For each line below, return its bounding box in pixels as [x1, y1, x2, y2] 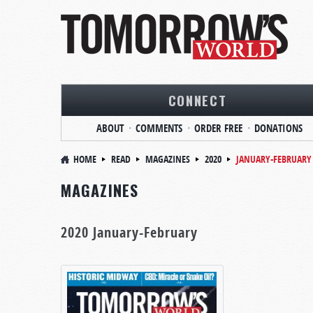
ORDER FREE [194, 121, 242, 136]
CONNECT [168, 90, 227, 110]
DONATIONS [254, 121, 303, 136]
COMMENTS [135, 121, 182, 136]
